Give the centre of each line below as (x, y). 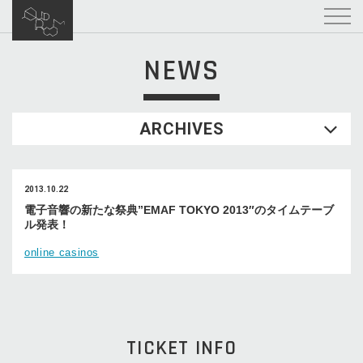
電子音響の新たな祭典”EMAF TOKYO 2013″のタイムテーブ (179, 210)
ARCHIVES (181, 129)
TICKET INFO (181, 348)
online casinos (62, 252)
